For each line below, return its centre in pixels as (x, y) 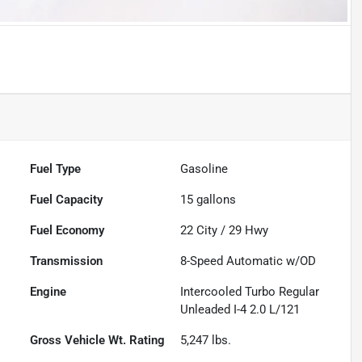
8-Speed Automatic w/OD (248, 261)
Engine (48, 292)
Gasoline (204, 169)
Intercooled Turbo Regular (250, 292)
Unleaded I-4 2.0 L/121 (240, 310)
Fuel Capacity (67, 200)
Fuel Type (56, 169)
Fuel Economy (67, 231)
